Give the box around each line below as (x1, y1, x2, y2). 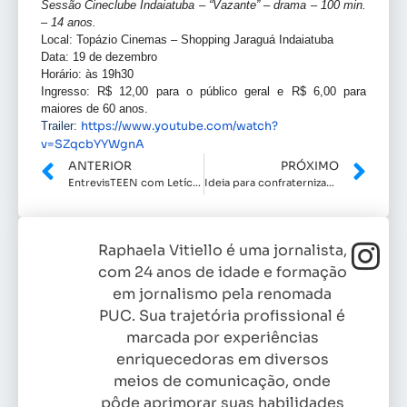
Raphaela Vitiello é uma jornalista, (97, 241, 347, 261)
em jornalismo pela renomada (113, 284, 333, 304)
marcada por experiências (125, 328, 319, 348)
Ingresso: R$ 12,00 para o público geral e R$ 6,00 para (41, 84, 366, 99)
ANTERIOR (68, 159, 132, 174)
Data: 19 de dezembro (41, 50, 157, 65)
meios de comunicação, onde (114, 372, 332, 392)
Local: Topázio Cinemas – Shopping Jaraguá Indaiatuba (41, 33, 333, 47)
